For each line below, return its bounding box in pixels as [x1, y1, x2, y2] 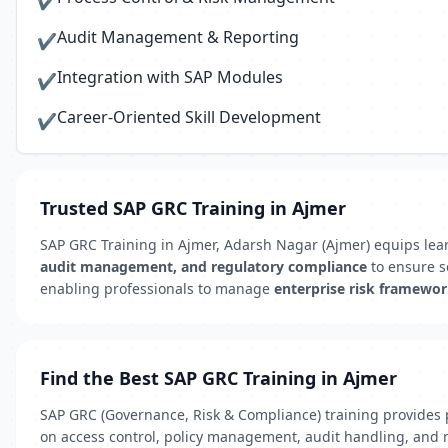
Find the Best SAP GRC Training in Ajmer [40, 366, 397, 390]
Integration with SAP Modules [57, 66, 283, 88]
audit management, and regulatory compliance [40, 257, 367, 276]
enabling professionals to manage [40, 279, 274, 298]
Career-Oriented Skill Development [57, 106, 321, 128]
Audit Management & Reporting [57, 26, 299, 48]
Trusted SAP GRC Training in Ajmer [40, 196, 346, 220]
